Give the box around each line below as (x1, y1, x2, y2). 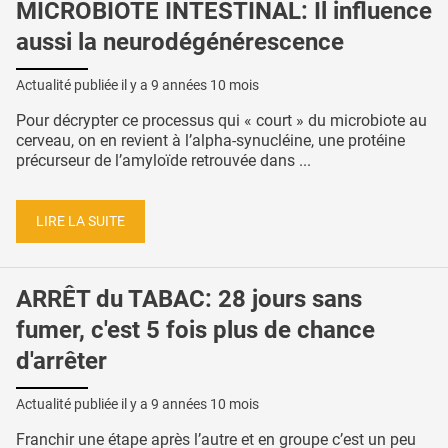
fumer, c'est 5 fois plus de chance (16, 316, 375, 345)
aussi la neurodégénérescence (16, 28, 344, 57)
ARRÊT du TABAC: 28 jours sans (16, 285, 362, 314)
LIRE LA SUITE (36, 212, 125, 230)
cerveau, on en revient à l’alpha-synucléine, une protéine (16, 131, 405, 151)
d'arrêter (16, 347, 107, 376)
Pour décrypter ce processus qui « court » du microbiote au (16, 111, 427, 131)
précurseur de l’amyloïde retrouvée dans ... (16, 151, 311, 171)
